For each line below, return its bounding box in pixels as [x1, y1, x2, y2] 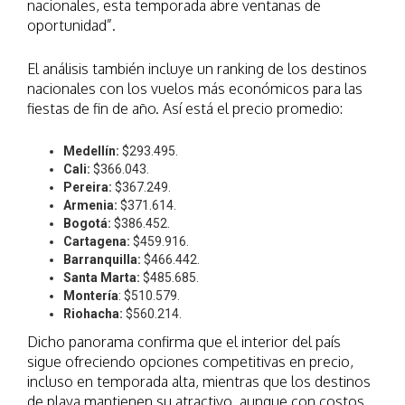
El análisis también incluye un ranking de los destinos [27, 60, 367, 79]
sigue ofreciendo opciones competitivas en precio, [27, 353, 353, 372]
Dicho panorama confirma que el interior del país [27, 333, 341, 352]
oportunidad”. [27, 16, 116, 35]
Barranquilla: [63, 252, 144, 268]
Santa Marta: [63, 270, 143, 286]
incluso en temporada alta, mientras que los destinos [27, 372, 371, 391]
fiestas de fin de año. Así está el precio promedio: [27, 99, 343, 118]
